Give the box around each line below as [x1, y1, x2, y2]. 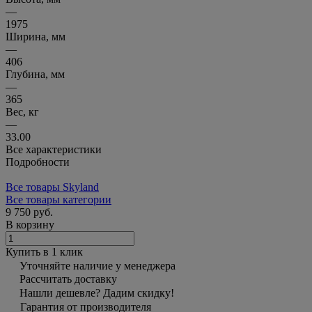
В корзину [6, 218, 54, 231]
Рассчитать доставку [19, 272, 117, 285]
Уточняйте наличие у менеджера [19, 259, 175, 272]
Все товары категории [6, 193, 111, 205]
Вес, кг [6, 105, 39, 118]
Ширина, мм [6, 30, 65, 42]
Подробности [6, 155, 70, 168]
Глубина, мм [6, 68, 65, 80]
